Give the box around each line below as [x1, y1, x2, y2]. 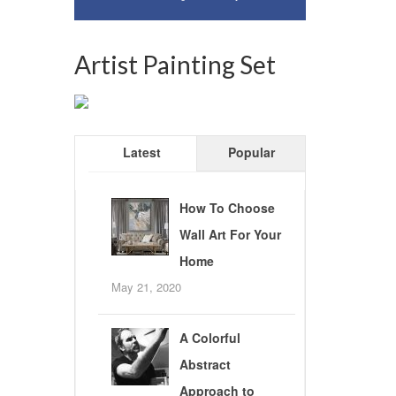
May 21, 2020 [110, 278, 181, 296]
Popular [227, 143, 275, 162]
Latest [123, 143, 162, 162]
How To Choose [179, 199, 275, 217]
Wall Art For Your [179, 225, 281, 244]
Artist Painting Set [73, 49, 276, 80]
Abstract [179, 355, 231, 374]
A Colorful [179, 329, 240, 347]
